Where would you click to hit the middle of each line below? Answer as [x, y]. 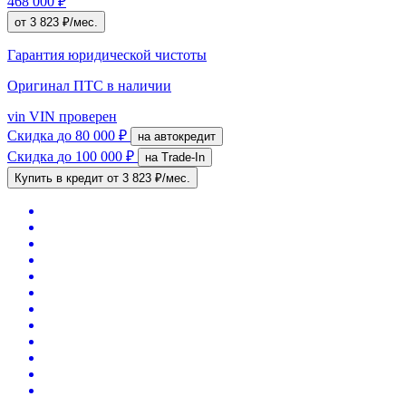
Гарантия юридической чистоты [107, 54]
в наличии [139, 85]
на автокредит [185, 136]
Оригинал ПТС [57, 85]
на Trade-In [183, 157]
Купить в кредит [61, 178]
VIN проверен [71, 116]
